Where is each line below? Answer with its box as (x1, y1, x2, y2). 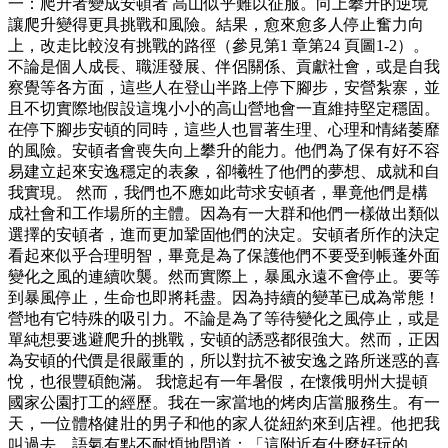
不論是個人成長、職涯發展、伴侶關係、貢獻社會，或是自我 (8, 58, 440, 76)
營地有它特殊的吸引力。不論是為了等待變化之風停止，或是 (8, 310, 440, 328)
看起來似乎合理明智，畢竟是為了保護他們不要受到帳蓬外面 (8, 247, 440, 265)
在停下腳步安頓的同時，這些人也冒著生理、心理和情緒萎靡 (8, 121, 440, 139)
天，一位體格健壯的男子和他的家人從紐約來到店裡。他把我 (8, 415, 440, 433)
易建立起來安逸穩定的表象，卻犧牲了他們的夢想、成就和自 (8, 163, 440, 181)
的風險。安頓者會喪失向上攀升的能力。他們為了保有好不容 (8, 142, 440, 160)
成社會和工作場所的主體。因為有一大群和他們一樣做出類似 (8, 205, 440, 223)
